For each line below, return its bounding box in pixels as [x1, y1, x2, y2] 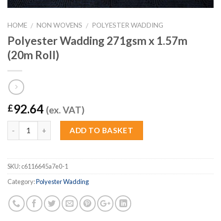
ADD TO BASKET [70, 125, 134, 135]
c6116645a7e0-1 [21, 162, 68, 170]
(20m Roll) [7, 48, 59, 62]
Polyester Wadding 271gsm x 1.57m [7, 34, 187, 48]
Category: [7, 177, 36, 185]
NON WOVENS [37, 21, 83, 29]
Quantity [7, 121, 38, 130]
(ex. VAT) [46, 104, 84, 115]
